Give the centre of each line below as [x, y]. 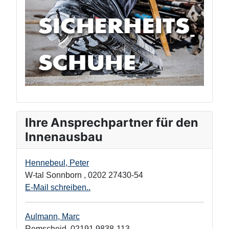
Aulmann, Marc [52, 216]
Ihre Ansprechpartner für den [112, 122]
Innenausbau [64, 136]
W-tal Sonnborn [54, 175]
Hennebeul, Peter [57, 163]
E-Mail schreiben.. [58, 187]
